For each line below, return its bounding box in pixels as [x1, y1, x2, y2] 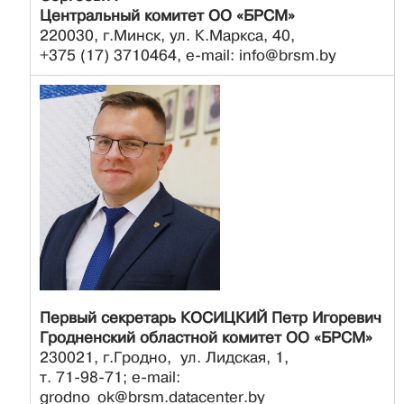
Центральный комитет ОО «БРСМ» [40, 6, 295, 24]
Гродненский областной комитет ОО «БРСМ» [40, 328, 372, 346]
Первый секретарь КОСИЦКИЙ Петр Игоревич [40, 308, 381, 326]
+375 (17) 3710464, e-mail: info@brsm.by [40, 46, 335, 64]
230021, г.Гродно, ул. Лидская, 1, [40, 348, 289, 366]
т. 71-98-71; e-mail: [40, 368, 180, 386]
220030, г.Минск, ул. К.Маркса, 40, [40, 26, 295, 44]
